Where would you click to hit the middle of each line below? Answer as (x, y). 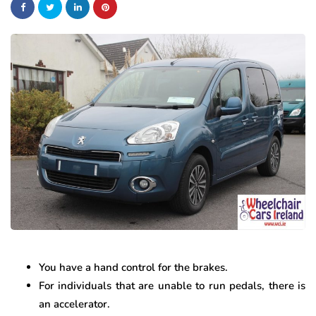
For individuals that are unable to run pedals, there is (172, 286)
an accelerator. (74, 304)
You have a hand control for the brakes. (133, 268)
